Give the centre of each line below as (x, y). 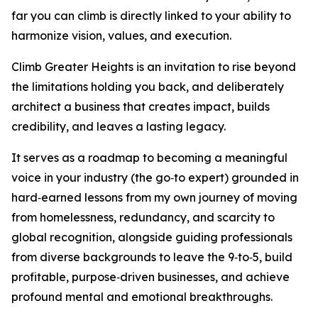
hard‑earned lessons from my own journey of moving (154, 198)
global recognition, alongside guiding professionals (152, 237)
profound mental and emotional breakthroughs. (142, 297)
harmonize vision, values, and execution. (121, 36)
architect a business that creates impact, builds (141, 107)
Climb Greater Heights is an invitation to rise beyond (154, 67)
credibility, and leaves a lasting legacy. (119, 127)
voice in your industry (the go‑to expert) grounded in (155, 178)
